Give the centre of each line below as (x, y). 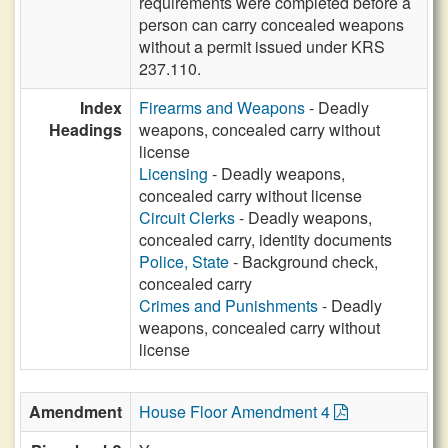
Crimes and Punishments (228, 305)
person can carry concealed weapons (271, 24)
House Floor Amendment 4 (236, 411)
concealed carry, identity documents (265, 239)
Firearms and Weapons (222, 107)
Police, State (184, 261)
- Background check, (303, 261)
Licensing (173, 173)
